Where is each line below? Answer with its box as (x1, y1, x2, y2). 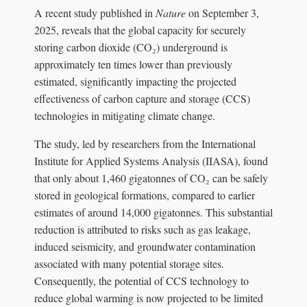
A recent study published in (34, 5, 156, 20)
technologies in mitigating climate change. (34, 108, 215, 123)
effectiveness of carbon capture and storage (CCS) (34, 90, 250, 106)
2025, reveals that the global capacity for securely (34, 22, 246, 37)
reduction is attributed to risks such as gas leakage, (34, 221, 251, 236)
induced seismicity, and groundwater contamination (34, 238, 256, 254)
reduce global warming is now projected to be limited (34, 290, 263, 305)
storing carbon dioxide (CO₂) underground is (34, 39, 228, 54)
